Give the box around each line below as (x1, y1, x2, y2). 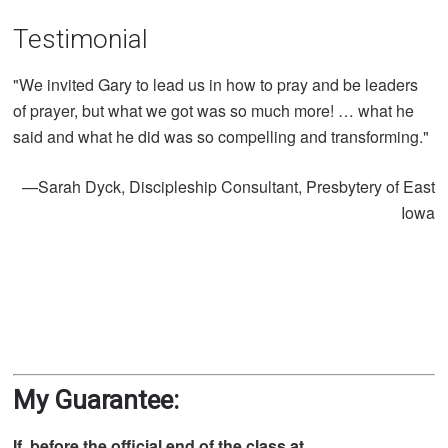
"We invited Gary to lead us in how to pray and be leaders (13, 72, 419, 96)
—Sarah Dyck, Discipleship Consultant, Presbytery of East (21, 174, 435, 198)
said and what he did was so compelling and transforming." (13, 124, 430, 148)
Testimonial (13, 23, 149, 54)
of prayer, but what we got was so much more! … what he (13, 98, 415, 122)
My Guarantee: (13, 384, 180, 415)
